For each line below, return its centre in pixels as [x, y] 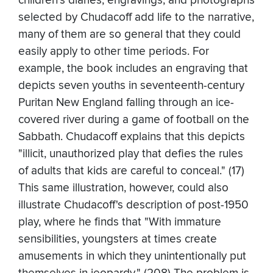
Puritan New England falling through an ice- [126, 103]
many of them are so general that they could [129, 35]
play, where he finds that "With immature [120, 222]
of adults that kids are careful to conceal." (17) [131, 171]
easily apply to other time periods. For [114, 52]
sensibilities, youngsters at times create [118, 239]
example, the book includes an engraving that [133, 69]
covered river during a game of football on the [134, 120]
